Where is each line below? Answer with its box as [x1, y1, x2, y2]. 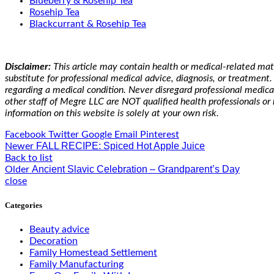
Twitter [48, 130, 79, 139]
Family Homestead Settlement [29, 248, 157, 258]
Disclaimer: [5, 62, 51, 72]
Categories [5, 201, 42, 210]
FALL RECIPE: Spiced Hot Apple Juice [36, 141, 205, 151]
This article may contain [51, 62, 152, 72]
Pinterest [140, 130, 179, 139]
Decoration [29, 236, 78, 246]
